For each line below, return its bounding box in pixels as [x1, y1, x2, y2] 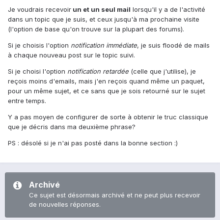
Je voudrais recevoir [8, 5, 71, 14]
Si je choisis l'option [8, 41, 71, 50]
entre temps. [8, 97, 46, 105]
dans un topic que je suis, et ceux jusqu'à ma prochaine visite [8, 15, 199, 24]
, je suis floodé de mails [137, 41, 210, 50]
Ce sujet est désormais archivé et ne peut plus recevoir [29, 191, 200, 199]
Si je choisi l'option [8, 67, 67, 76]
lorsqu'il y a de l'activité [131, 5, 205, 14]
